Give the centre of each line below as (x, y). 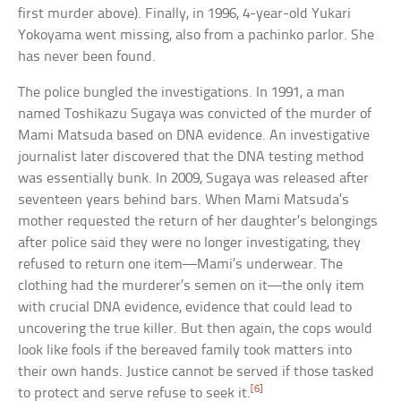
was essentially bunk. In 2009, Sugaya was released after (194, 178)
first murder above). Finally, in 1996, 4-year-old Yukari (185, 13)
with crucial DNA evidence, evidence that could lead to (185, 307)
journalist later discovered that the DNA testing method (192, 157)
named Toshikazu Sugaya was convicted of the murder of (195, 114)
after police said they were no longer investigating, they (190, 243)
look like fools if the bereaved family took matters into (185, 350)
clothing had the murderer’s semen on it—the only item (192, 286)
